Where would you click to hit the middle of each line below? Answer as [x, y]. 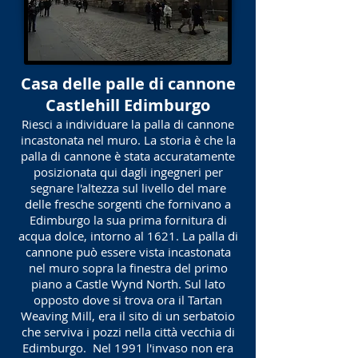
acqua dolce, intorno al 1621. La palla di [128, 236]
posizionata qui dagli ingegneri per [128, 172]
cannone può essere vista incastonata [128, 252]
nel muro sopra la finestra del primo [128, 268]
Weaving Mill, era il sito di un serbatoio [128, 316]
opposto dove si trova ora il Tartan [128, 300]
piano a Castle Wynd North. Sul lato [128, 284]
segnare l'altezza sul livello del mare [128, 188]
